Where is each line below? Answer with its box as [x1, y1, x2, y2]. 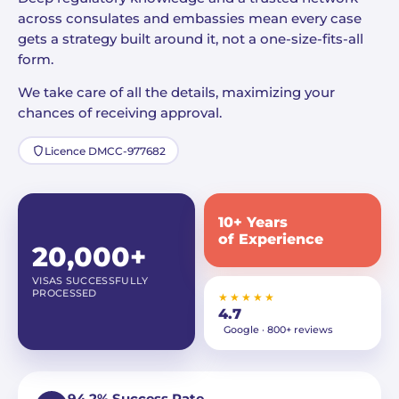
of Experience [218, 230, 323, 248]
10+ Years [218, 213, 288, 231]
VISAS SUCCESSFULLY [32, 274, 149, 287]
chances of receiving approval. [18, 105, 222, 121]
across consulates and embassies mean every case [18, 11, 362, 27]
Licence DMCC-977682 [44, 143, 166, 158]
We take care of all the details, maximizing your [18, 85, 335, 101]
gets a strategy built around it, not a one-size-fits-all [18, 31, 363, 47]
